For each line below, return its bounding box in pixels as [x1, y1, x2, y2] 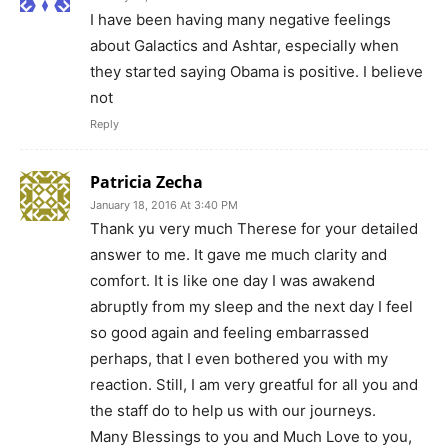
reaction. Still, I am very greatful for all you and [90, 374, 418, 394]
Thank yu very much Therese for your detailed [90, 218, 418, 238]
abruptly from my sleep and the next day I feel [90, 296, 413, 316]
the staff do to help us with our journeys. [90, 400, 376, 420]
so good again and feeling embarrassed [90, 322, 369, 342]
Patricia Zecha [90, 170, 203, 193]
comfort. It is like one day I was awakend [90, 270, 375, 290]
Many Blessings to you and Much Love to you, [90, 426, 412, 446]
